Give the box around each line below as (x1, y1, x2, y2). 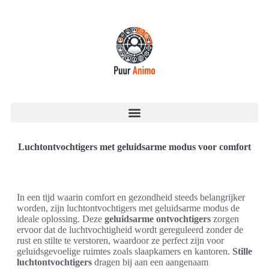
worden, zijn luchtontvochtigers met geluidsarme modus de (17, 203, 240, 213)
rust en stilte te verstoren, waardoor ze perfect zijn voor (17, 235, 224, 246)
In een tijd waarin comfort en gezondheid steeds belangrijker (17, 192, 245, 202)
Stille (232, 246, 252, 256)
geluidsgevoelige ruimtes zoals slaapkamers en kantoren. (17, 246, 232, 256)
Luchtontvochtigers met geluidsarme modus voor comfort (18, 142, 251, 152)
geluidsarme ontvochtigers (104, 214, 211, 224)
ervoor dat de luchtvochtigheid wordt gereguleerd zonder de (17, 225, 243, 235)
